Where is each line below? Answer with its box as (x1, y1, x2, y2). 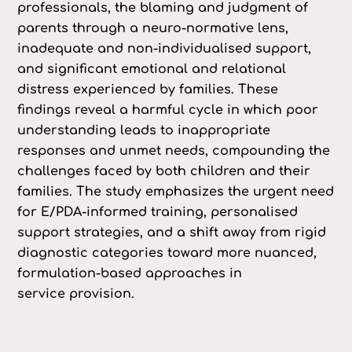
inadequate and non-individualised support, (17, 42, 312, 56)
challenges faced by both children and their (17, 164, 311, 178)
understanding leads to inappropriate (17, 123, 271, 137)
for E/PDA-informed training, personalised (17, 205, 299, 219)
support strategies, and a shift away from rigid (17, 225, 327, 240)
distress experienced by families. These (17, 82, 279, 97)
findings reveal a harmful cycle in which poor (17, 103, 319, 117)
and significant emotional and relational (17, 62, 287, 76)
